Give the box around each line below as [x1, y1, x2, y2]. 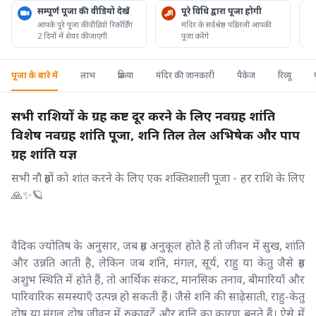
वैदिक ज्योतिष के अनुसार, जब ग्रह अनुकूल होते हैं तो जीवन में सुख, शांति [11, 237, 305, 253]
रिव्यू [278, 69, 291, 81]
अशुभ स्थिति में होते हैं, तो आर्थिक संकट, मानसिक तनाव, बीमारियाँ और [11, 271, 305, 287]
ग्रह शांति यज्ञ [11, 145, 77, 162]
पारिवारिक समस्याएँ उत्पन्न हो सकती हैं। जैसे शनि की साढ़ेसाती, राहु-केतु [11, 288, 305, 304]
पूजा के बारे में [11, 69, 58, 81]
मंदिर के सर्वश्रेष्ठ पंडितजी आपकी [181, 18, 269, 30]
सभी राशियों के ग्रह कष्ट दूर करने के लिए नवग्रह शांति [11, 107, 275, 124]
